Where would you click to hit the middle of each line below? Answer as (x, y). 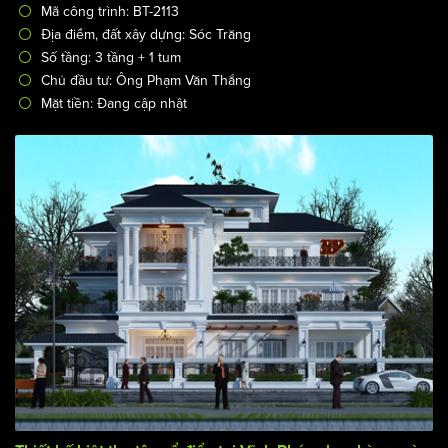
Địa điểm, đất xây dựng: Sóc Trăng (146, 34)
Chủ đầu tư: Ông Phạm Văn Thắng (146, 80)
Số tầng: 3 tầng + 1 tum (111, 57)
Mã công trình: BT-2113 (110, 11)
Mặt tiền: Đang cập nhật (114, 103)
